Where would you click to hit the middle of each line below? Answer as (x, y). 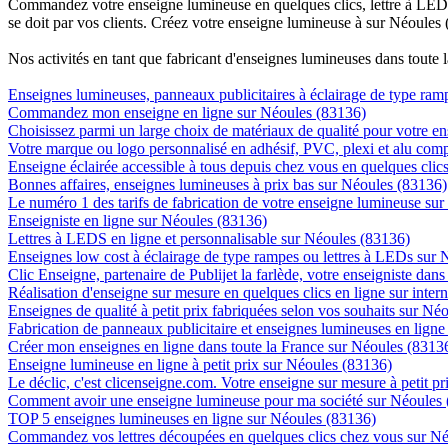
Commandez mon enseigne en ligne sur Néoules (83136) (187, 112)
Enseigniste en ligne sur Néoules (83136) (137, 220)
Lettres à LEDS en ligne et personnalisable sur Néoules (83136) (209, 238)
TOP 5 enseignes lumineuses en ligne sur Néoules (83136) (192, 418)
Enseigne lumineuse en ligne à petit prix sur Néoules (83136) (200, 364)
